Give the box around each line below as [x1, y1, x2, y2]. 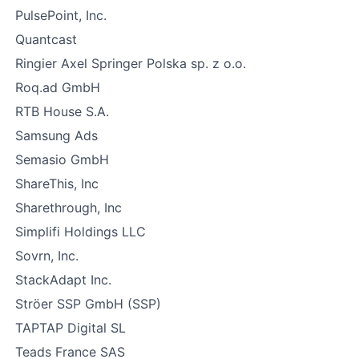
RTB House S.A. [15, 103, 109, 119]
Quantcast [15, 31, 77, 47]
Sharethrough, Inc [15, 200, 122, 216]
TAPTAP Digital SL [15, 320, 126, 336]
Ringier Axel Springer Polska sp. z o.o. [15, 55, 246, 71]
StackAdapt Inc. [15, 272, 111, 288]
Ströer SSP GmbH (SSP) [15, 296, 161, 312]
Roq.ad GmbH [15, 79, 100, 95]
